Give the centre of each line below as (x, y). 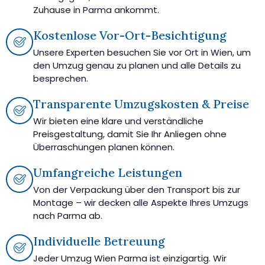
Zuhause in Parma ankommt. (96, 9)
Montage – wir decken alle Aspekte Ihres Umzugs (141, 202)
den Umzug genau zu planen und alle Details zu (137, 65)
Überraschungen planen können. (104, 147)
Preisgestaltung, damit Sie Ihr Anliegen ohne (130, 134)
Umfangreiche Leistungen (108, 172)
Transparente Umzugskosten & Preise (141, 104)
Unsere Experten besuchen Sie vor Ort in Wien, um (142, 52)
